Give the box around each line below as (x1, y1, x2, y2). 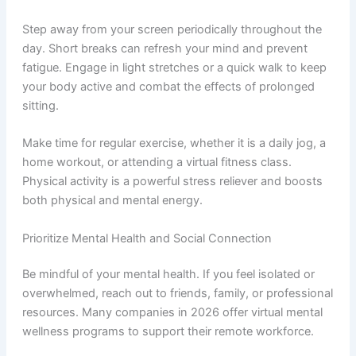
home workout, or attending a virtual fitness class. (21, 155, 292, 170)
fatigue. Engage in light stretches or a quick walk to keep (21, 60, 327, 75)
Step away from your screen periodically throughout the (21, 21, 322, 37)
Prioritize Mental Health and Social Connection (21, 230, 272, 246)
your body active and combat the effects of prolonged (21, 79, 315, 94)
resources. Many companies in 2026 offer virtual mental (21, 305, 323, 320)
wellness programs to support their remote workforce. (21, 324, 314, 339)
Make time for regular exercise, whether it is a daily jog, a (21, 136, 326, 151)
